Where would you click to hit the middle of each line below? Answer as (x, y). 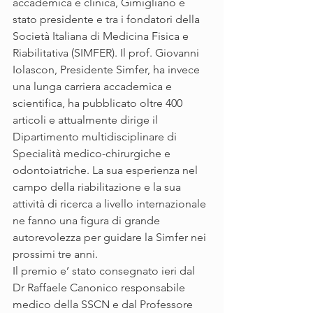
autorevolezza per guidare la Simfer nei (111, 238)
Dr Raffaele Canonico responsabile (100, 288)
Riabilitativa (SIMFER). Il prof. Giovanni (107, 53)
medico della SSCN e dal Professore (104, 305)
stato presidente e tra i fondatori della (108, 20)
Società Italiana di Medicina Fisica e (102, 36)
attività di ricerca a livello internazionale (111, 204)
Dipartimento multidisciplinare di (96, 137)
